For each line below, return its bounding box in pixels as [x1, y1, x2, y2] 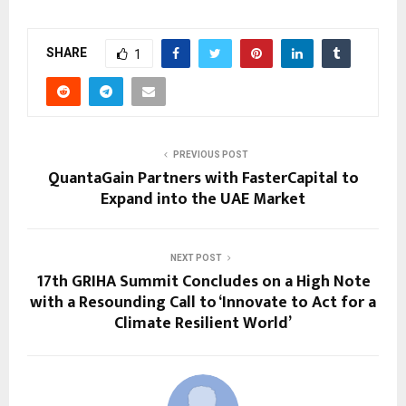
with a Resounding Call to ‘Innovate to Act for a [30, 289, 376, 317]
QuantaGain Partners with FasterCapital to [47, 165, 359, 193]
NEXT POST [169, 253, 222, 264]
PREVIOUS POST [172, 150, 248, 160]
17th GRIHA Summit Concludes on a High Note [35, 268, 371, 296]
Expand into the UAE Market [101, 186, 305, 214]
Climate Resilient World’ [114, 310, 292, 338]
